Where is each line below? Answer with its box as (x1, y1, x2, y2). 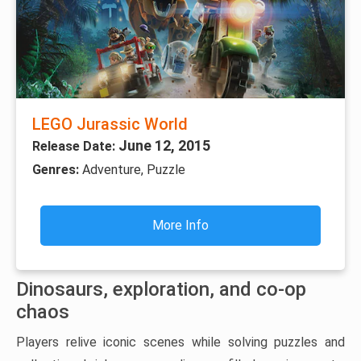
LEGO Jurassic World (32, 114, 188, 134)
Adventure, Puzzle (82, 161, 185, 177)
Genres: (32, 161, 82, 177)
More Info (152, 217, 209, 233)
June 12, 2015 (118, 136, 210, 154)
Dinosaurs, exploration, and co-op (16, 277, 306, 301)
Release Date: (32, 138, 118, 154)
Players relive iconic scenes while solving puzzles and (16, 334, 345, 350)
